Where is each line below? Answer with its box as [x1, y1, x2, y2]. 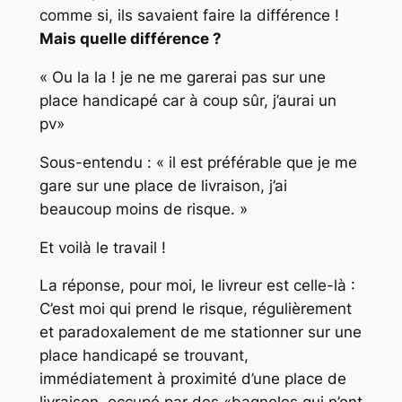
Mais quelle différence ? [39, 30, 222, 48]
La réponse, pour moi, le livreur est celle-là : [39, 276, 355, 295]
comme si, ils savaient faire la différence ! [39, 6, 339, 25]
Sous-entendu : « [39, 153, 164, 171]
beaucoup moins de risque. [39, 199, 235, 218]
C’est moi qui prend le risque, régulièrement [39, 300, 352, 319]
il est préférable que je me [163, 153, 357, 171]
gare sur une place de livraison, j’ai [39, 176, 287, 195]
